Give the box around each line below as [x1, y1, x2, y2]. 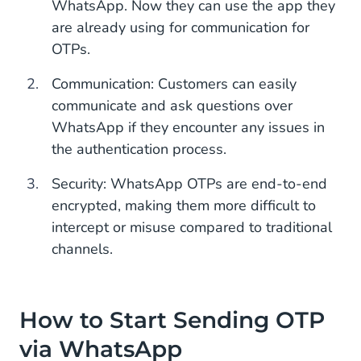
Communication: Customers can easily [52, 74, 297, 93]
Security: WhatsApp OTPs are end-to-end [52, 174, 327, 193]
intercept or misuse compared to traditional [52, 218, 332, 237]
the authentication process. [52, 139, 226, 159]
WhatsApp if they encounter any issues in [52, 118, 325, 137]
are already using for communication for [52, 18, 309, 37]
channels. [52, 239, 113, 259]
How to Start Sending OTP [19, 306, 325, 334]
